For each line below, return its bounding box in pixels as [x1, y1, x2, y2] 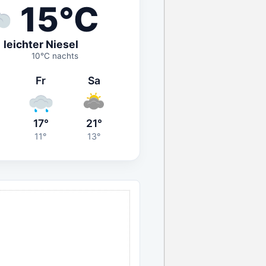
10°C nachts [31, 51, 78, 61]
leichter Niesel [3, 38, 78, 51]
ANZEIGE [109, 173, 140, 182]
